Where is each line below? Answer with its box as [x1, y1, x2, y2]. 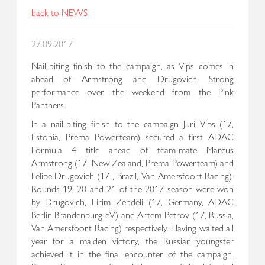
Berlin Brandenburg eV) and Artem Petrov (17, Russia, [31, 207, 234, 221]
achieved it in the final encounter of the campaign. [31, 246, 234, 260]
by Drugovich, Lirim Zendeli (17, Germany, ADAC [31, 194, 234, 208]
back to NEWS [31, 5, 88, 19]
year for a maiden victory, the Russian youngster [31, 233, 234, 247]
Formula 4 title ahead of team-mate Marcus [31, 142, 234, 156]
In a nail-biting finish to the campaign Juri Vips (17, [31, 116, 234, 130]
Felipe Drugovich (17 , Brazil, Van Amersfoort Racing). [31, 168, 234, 182]
